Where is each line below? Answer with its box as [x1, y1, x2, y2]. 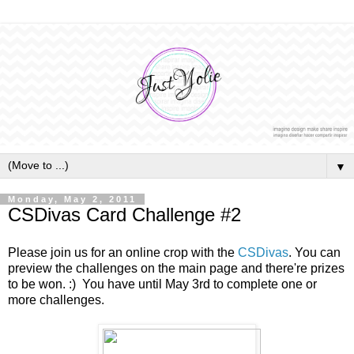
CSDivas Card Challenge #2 [8, 204, 241, 226]
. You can [288, 245, 341, 259]
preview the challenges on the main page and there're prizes [8, 261, 345, 275]
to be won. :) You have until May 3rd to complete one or [8, 277, 317, 291]
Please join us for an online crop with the [8, 245, 238, 259]
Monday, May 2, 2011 [8, 194, 137, 205]
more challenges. [8, 292, 104, 307]
